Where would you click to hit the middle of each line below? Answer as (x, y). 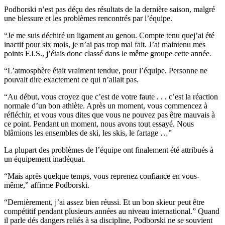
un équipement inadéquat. (45, 159)
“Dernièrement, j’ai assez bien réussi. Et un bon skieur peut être (104, 202)
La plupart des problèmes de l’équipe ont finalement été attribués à (109, 150)
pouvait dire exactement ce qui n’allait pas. (71, 80)
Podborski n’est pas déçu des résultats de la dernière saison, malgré (109, 10)
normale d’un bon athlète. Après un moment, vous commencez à (106, 106)
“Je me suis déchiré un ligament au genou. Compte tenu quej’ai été (109, 36)
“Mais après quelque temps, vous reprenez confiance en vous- (102, 176)
